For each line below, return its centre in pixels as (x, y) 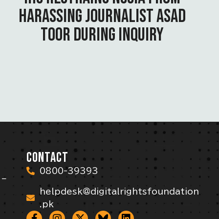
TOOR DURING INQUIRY (102, 35)
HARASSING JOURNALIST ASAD (102, 17)
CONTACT (48, 158)
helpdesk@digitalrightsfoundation (120, 192)
